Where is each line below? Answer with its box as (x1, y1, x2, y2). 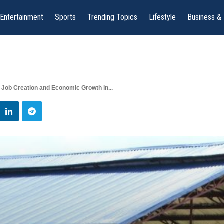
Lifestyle (149, 12, 176, 22)
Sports (55, 12, 76, 22)
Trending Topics (87, 12, 138, 22)
